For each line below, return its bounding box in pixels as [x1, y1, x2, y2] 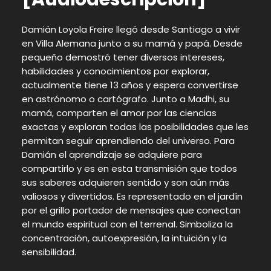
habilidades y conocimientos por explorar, [21, 64, 209, 77]
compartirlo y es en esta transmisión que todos [21, 162, 237, 175]
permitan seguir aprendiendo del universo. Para [21, 134, 235, 147]
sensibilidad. [21, 245, 76, 258]
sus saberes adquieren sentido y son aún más [21, 175, 229, 189]
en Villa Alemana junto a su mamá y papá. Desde [21, 36, 243, 50]
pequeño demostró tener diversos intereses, [21, 50, 224, 64]
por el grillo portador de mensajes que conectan [21, 203, 241, 217]
